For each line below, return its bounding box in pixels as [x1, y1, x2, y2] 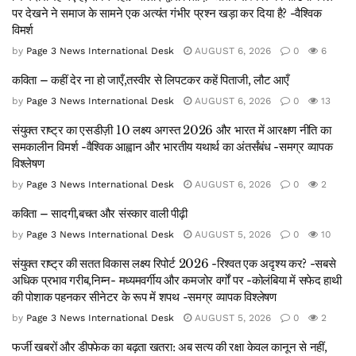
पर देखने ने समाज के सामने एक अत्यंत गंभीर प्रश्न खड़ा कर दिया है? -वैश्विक [12, 5, 322, 21]
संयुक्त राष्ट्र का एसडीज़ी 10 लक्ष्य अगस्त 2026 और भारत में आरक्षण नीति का [12, 122, 331, 137]
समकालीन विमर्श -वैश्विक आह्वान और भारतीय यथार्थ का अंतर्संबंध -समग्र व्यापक [12, 138, 333, 154]
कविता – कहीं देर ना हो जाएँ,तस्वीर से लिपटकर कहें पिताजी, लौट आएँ [12, 72, 289, 87]
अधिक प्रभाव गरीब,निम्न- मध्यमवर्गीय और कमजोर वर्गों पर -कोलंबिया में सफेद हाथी [12, 272, 342, 288]
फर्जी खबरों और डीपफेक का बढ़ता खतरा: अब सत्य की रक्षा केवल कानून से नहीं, [12, 339, 327, 354]
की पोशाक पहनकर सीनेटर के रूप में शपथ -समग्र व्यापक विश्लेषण [12, 288, 277, 304]
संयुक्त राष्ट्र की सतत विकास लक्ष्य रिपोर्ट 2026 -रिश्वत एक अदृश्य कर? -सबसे [12, 255, 336, 271]
